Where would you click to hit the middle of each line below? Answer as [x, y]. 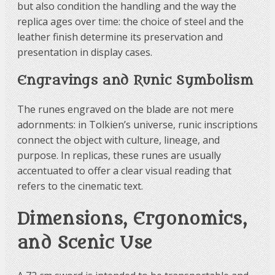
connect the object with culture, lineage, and [118, 140]
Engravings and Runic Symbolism [135, 81]
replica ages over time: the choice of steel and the [130, 22]
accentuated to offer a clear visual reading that [124, 171]
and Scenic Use [85, 243]
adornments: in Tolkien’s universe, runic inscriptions [137, 125]
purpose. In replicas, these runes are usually [119, 156]
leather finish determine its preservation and [120, 37]
